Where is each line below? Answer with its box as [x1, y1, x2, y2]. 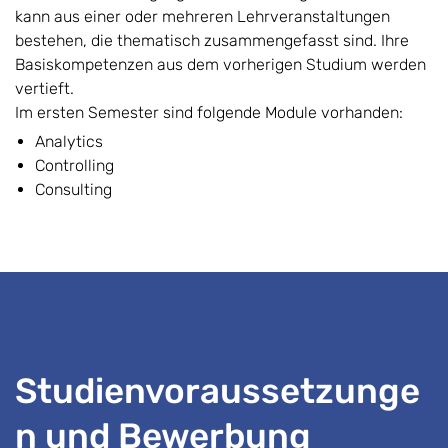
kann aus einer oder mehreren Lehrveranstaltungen [15, 6, 390, 26]
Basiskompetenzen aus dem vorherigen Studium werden [15, 54, 426, 74]
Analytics [35, 131, 107, 151]
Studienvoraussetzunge [15, 369, 420, 412]
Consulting [35, 179, 112, 199]
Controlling [35, 155, 118, 175]
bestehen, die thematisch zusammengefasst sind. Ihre [15, 30, 409, 50]
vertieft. [15, 78, 74, 98]
